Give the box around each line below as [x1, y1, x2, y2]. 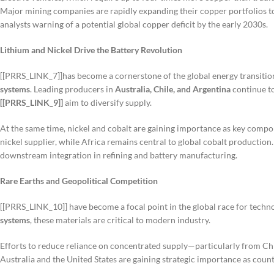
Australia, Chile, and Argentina [115, 84, 231, 95]
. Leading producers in [30, 84, 115, 95]
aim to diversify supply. [63, 97, 152, 108]
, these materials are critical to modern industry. [30, 215, 210, 226]
